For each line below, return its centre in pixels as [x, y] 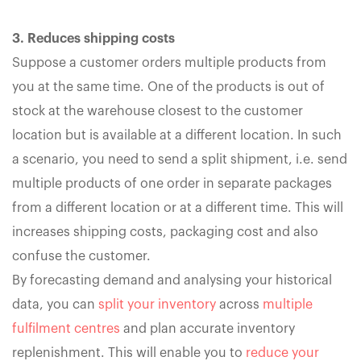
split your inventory [157, 304]
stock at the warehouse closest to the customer [158, 111]
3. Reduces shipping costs [93, 38]
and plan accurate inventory [207, 328]
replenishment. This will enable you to [129, 353]
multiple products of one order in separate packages [172, 183]
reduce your [282, 353]
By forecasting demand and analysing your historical [172, 280]
